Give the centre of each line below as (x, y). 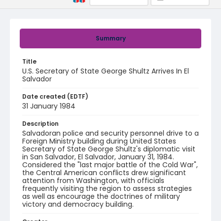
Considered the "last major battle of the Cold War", (110, 165)
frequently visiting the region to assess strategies (107, 188)
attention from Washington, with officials (93, 181)
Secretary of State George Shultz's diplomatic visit (109, 149)
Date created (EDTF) (55, 96)
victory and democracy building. (78, 204)
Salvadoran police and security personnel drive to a (110, 133)
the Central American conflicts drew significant (104, 173)
